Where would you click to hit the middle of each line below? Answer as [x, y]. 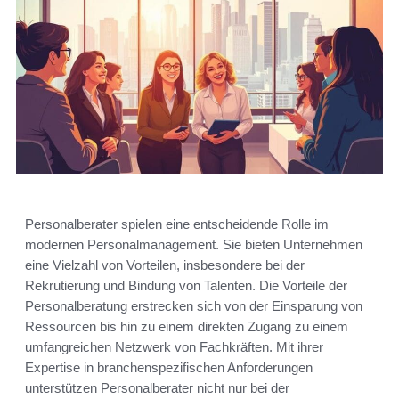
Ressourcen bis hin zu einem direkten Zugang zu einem [187, 327]
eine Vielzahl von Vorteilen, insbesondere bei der [165, 265]
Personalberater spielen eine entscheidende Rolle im [177, 224]
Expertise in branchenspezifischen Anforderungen [169, 368]
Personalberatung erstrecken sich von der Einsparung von [194, 306]
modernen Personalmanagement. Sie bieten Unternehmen [194, 245]
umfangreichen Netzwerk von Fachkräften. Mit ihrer [174, 347]
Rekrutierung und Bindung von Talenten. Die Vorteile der [186, 286]
